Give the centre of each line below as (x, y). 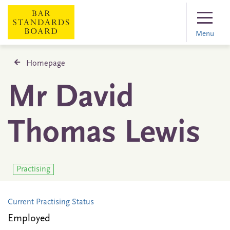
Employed (29, 219)
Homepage (46, 64)
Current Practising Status (51, 203)
